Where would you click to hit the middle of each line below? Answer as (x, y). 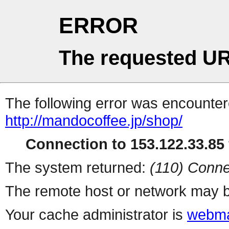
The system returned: (77, 168)
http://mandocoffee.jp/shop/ (94, 121)
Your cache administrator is (96, 215)
